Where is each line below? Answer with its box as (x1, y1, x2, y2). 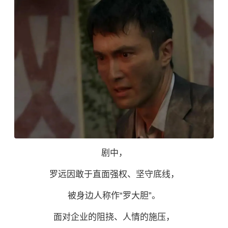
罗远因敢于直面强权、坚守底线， (49, 169, 179, 179)
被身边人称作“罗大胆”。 (68, 190, 160, 201)
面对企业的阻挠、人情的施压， (53, 212, 175, 222)
